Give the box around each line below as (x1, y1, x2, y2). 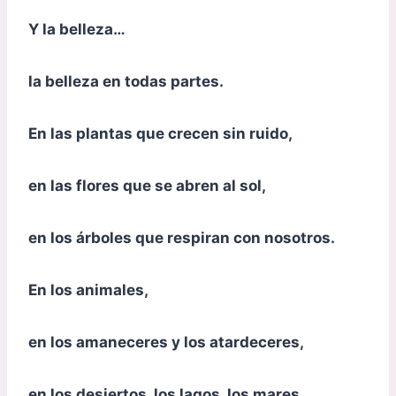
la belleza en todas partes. (28, 72, 224, 90)
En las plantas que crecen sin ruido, (28, 124, 293, 142)
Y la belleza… (28, 19, 126, 38)
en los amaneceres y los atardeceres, (28, 332, 304, 351)
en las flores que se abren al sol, (28, 176, 266, 194)
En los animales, (28, 280, 148, 299)
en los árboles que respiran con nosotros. (28, 228, 335, 247)
